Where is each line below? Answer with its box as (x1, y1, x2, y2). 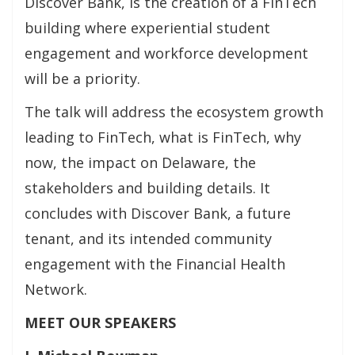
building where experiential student (25, 18, 270, 37)
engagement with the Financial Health (25, 254, 285, 273)
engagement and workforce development (25, 44, 308, 63)
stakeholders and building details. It (25, 178, 270, 197)
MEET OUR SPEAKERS (25, 313, 176, 332)
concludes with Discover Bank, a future (25, 204, 291, 223)
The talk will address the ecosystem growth (25, 102, 323, 121)
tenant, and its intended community (25, 229, 272, 248)
